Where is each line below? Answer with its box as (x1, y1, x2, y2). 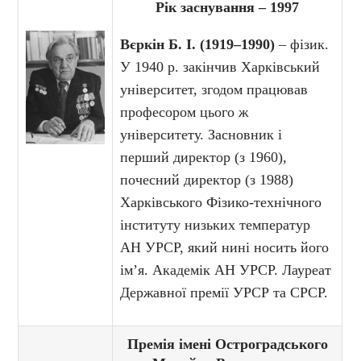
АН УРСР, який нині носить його (120, 239, 330, 256)
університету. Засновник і (120, 127, 283, 143)
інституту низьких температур (120, 217, 311, 234)
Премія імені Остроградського (127, 336, 328, 353)
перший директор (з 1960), (120, 149, 288, 166)
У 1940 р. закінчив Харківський (120, 59, 321, 76)
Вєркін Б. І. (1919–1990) (120, 36, 276, 53)
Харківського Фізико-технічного (120, 194, 322, 211)
